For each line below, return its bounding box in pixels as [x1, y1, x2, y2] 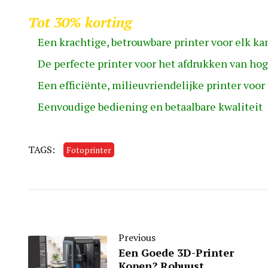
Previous [118, 231, 156, 245]
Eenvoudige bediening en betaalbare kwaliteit [38, 99, 263, 114]
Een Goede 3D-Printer [118, 245, 234, 260]
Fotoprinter [66, 144, 111, 156]
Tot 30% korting [28, 13, 132, 32]
